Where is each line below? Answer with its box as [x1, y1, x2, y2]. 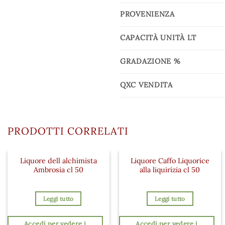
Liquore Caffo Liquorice [130, 156, 209, 165]
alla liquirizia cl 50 [140, 165, 200, 174]
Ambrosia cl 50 [33, 165, 83, 174]
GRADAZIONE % [120, 56, 181, 66]
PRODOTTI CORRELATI [8, 124, 129, 137]
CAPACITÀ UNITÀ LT [120, 33, 196, 42]
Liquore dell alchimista [20, 156, 97, 165]
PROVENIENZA [120, 9, 175, 19]
